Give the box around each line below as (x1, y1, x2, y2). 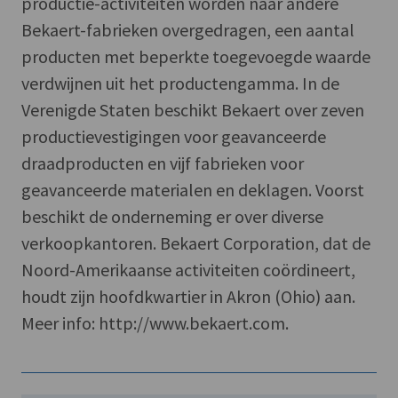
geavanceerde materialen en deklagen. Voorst (21, 178, 364, 201)
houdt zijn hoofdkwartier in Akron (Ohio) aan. (21, 284, 355, 307)
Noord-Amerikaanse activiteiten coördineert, (21, 258, 355, 281)
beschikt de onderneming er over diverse (21, 204, 323, 227)
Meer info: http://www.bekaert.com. (21, 311, 289, 334)
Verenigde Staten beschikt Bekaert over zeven (21, 98, 364, 121)
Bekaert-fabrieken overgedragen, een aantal (21, 18, 354, 41)
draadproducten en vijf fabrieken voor (21, 151, 304, 174)
